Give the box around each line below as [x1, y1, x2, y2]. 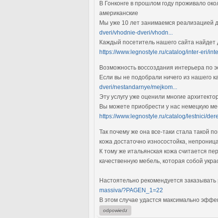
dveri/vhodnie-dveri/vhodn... [99, 29, 173, 36]
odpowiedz [103, 207, 127, 213]
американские [99, 9, 138, 17]
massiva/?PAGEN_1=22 [99, 186, 163, 194]
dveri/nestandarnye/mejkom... [99, 83, 177, 91]
